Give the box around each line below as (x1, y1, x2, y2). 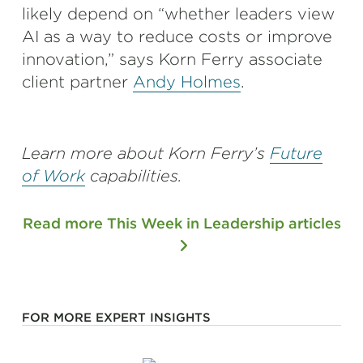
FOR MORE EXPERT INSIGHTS (22, 310, 211, 325)
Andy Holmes (133, 72, 241, 92)
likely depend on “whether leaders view (22, 4, 335, 23)
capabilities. (85, 166, 187, 186)
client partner (22, 72, 133, 92)
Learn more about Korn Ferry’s (22, 143, 270, 163)
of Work (22, 166, 85, 186)
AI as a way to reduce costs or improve (22, 27, 332, 46)
